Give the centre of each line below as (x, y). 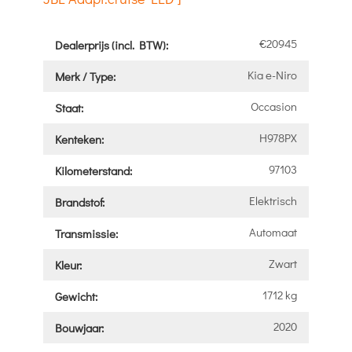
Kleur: (68, 264)
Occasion (274, 106)
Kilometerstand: (93, 170)
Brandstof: (79, 202)
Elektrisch (273, 200)
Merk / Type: (85, 76)
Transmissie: (86, 233)
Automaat (273, 231)
